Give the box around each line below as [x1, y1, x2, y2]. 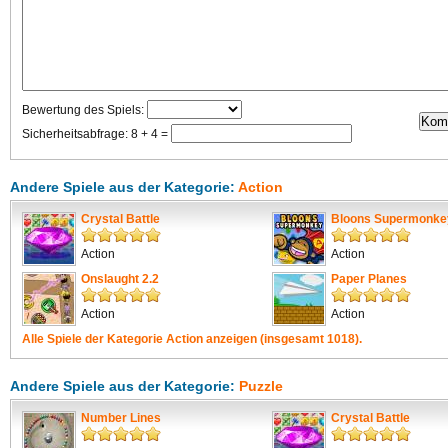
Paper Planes [331, 272, 407, 286]
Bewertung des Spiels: [22, 103, 147, 117]
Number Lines [81, 411, 161, 425]
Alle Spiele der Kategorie [22, 332, 166, 346]
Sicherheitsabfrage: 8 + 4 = [22, 127, 171, 141]
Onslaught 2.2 [81, 272, 159, 286]
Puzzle [239, 378, 283, 394]
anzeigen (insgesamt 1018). [203, 332, 362, 346]
